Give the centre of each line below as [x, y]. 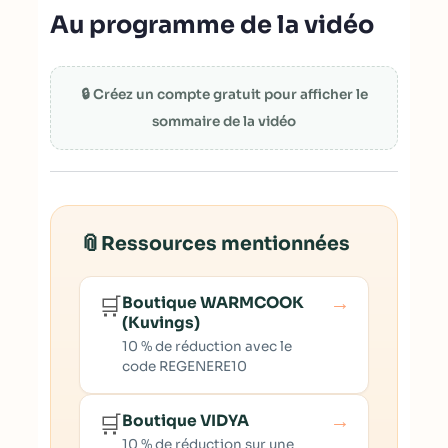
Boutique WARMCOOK [213, 302]
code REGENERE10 [184, 366]
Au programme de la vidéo [212, 25]
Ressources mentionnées [225, 244]
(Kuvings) [161, 322]
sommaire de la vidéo [224, 121]
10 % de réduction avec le [207, 346]
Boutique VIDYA [185, 420]
